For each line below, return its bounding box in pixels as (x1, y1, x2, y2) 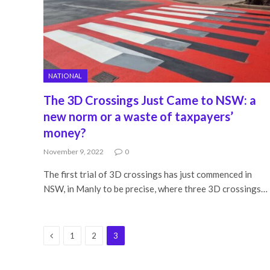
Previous (52, 229, 86, 240)
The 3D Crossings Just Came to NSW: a (43, 92, 256, 107)
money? (43, 125, 86, 140)
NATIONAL (48, 71, 83, 80)
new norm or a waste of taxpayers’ (43, 108, 233, 124)
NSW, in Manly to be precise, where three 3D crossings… (43, 183, 268, 194)
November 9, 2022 (43, 146, 104, 156)
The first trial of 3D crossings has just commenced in (43, 168, 252, 180)
